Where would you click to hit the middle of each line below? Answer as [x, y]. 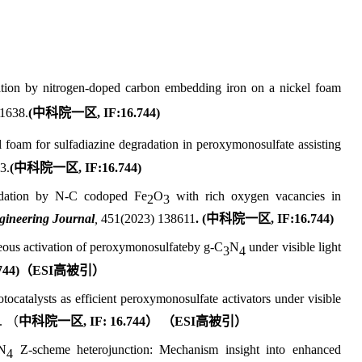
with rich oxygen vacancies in [255, 196]
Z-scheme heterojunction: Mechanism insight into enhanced [180, 350]
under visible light [293, 247]
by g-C [206, 247]
